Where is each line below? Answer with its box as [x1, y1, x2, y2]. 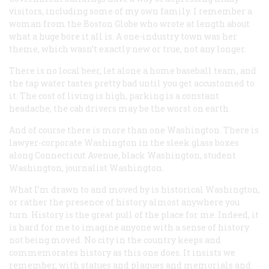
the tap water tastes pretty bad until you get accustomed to [9, 77, 255, 89]
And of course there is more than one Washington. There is [9, 124, 259, 136]
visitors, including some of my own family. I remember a [9, 5, 252, 17]
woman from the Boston [9, 17, 115, 29]
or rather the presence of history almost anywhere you [9, 196, 240, 208]
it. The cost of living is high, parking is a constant [9, 89, 219, 101]
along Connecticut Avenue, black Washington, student [9, 149, 236, 161]
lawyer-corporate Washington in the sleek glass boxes [9, 136, 239, 148]
